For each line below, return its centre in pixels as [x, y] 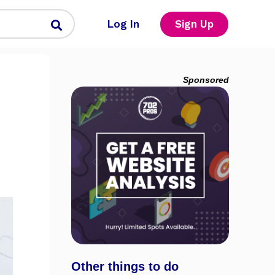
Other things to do [125, 266]
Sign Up [194, 24]
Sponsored [206, 80]
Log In [123, 24]
